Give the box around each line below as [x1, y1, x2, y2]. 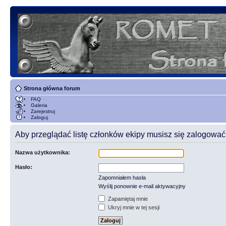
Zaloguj [31, 115, 48, 120]
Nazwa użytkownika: [15, 149, 70, 155]
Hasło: [15, 164, 32, 170]
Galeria [31, 102, 47, 108]
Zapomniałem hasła [98, 175, 146, 181]
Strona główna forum [24, 85, 80, 91]
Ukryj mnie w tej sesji [106, 204, 159, 210]
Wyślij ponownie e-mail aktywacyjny [98, 183, 186, 189]
